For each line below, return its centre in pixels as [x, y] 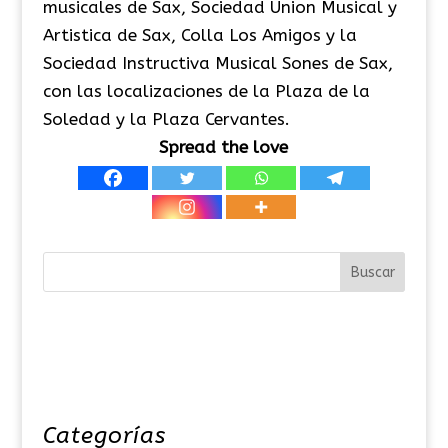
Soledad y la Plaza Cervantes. [166, 119]
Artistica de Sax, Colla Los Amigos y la [199, 35]
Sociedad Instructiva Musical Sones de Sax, [217, 63]
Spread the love [224, 147]
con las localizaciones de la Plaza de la [206, 91]
